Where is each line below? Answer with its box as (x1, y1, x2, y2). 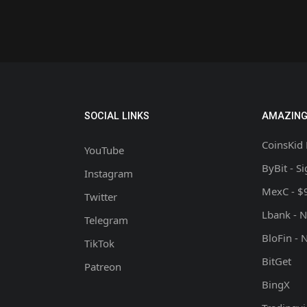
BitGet (261, 254, 291, 268)
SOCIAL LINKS (84, 110, 149, 122)
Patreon (84, 260, 121, 273)
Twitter (84, 190, 117, 204)
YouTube (84, 143, 124, 157)
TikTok (84, 236, 114, 250)
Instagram (84, 167, 133, 180)
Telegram (84, 213, 128, 227)
